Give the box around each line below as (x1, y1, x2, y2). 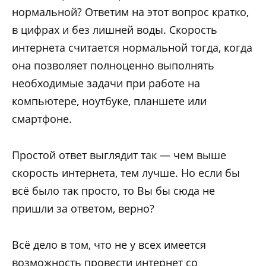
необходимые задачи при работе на (12, 76, 200, 91)
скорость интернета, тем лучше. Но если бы (12, 166, 240, 180)
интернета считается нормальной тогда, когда (12, 40, 252, 55)
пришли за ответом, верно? (12, 201, 154, 216)
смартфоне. (12, 112, 72, 126)
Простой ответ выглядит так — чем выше (12, 148, 226, 163)
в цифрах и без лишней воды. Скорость (12, 23, 217, 37)
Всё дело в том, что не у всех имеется (12, 237, 206, 252)
